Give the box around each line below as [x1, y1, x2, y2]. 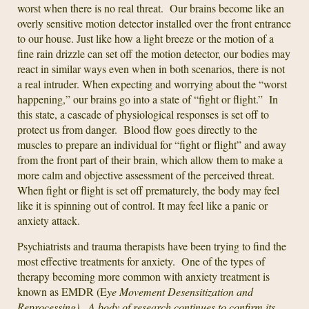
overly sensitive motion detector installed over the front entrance [17, 15, 291, 30]
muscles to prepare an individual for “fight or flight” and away [17, 137, 286, 152]
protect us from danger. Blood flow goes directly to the [17, 121, 257, 137]
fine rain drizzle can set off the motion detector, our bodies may [17, 46, 290, 61]
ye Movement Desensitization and [107, 283, 253, 299]
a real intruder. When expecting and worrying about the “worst [17, 76, 287, 91]
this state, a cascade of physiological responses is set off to [17, 106, 269, 121]
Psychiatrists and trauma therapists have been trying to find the [17, 238, 286, 253]
